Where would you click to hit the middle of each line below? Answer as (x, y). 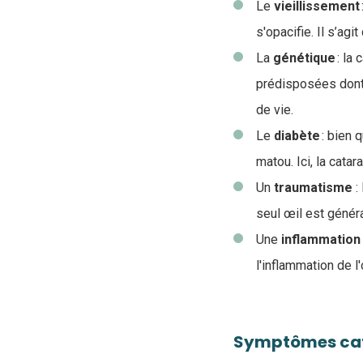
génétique (305, 58)
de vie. (276, 110)
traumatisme (313, 188)
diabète (298, 136)
